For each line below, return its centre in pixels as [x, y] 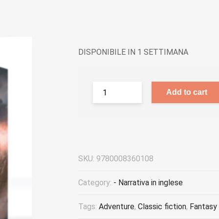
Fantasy [203, 207]
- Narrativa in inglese [148, 183]
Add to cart [187, 92]
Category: [96, 183]
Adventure [117, 207]
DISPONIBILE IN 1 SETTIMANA [133, 52]
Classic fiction [162, 207]
